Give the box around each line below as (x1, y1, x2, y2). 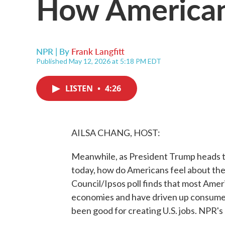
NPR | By (36, 45, 71, 57)
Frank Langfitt (71, 45, 125, 57)
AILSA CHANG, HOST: (71, 127, 160, 138)
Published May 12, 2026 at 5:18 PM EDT (36, 57, 161, 65)
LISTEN (65, 83, 95, 94)
